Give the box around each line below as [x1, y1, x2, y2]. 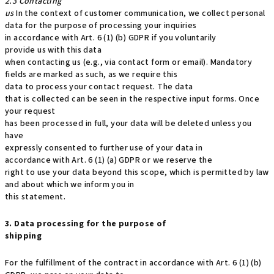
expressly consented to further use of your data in [5, 142, 202, 154]
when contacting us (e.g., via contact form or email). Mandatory [5, 56, 253, 68]
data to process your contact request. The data [5, 81, 193, 93]
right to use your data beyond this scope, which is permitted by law [5, 166, 269, 179]
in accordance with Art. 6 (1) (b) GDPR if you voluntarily [5, 32, 217, 44]
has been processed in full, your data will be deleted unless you [5, 117, 252, 130]
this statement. [5, 191, 65, 203]
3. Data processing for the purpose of [5, 218, 166, 230]
